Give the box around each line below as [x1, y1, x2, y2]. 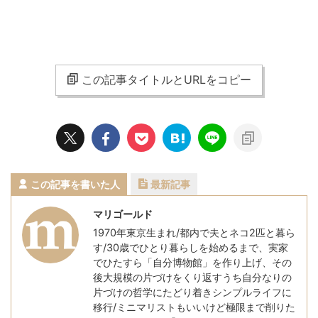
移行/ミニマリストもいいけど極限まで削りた [93, 300, 295, 313]
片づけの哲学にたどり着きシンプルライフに [93, 285, 292, 298]
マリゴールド [93, 207, 153, 220]
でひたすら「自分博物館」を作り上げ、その [93, 256, 292, 268]
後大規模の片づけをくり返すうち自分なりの [93, 270, 292, 283]
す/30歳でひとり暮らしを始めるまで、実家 [93, 241, 288, 253]
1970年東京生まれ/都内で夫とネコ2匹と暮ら [93, 226, 295, 238]
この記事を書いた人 [31, 177, 120, 190]
